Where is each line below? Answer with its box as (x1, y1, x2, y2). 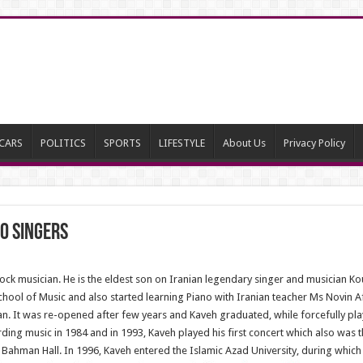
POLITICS (40, 137, 86, 149)
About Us (222, 137, 266, 149)
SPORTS (103, 137, 141, 149)
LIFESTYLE (158, 137, 205, 149)
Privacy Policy (283, 137, 345, 149)
